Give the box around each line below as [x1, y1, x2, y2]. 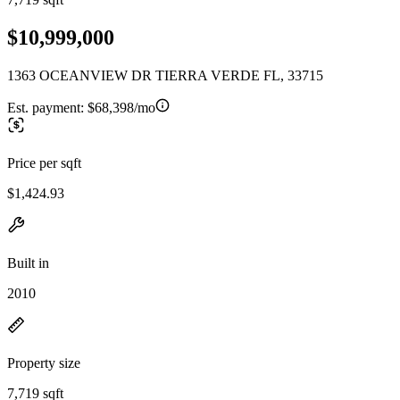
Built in [7, 254, 49, 271]
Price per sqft [7, 154, 81, 171]
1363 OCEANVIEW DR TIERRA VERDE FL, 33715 [7, 67, 323, 83]
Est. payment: [7, 99, 87, 115]
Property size [7, 354, 80, 371]
